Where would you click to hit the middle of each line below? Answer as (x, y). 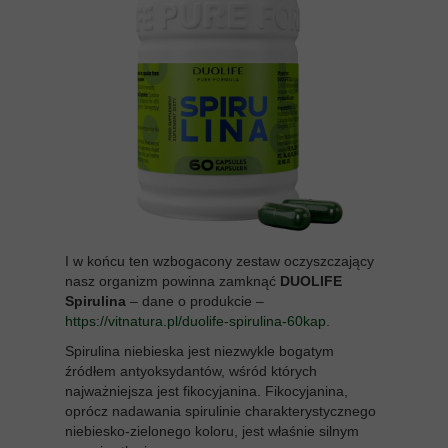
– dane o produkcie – (197, 300)
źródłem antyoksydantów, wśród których (191, 370)
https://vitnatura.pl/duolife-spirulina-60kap (195, 320)
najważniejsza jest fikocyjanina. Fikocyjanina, (206, 390)
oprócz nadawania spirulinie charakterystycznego (220, 410)
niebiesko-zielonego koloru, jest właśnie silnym (212, 430)
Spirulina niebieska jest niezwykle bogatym (199, 350)
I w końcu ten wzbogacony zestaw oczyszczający (219, 260)
